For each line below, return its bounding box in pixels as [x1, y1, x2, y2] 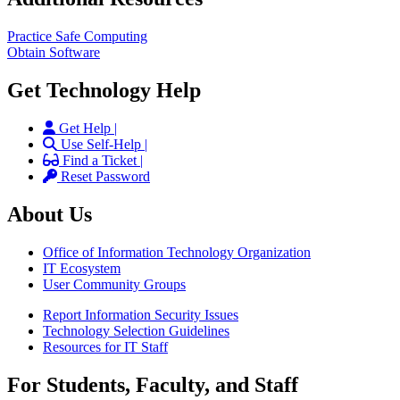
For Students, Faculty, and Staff [7, 372, 298, 396]
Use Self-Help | [61, 136, 147, 152]
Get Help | [59, 120, 117, 136]
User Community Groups [43, 276, 186, 292]
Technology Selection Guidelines [43, 322, 229, 338]
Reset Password [61, 168, 150, 184]
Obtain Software [7, 45, 100, 61]
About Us [7, 202, 92, 226]
